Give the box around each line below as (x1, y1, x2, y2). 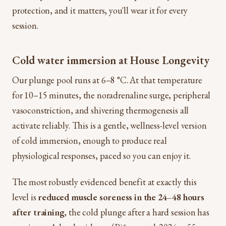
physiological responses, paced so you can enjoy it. (12, 150, 191, 161)
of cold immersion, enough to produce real (12, 135, 167, 146)
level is (12, 191, 38, 203)
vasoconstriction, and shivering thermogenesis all (12, 104, 189, 116)
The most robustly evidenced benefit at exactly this (12, 176, 197, 188)
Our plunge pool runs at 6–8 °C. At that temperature (12, 74, 202, 86)
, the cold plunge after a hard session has (64, 206, 209, 218)
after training (12, 206, 65, 218)
